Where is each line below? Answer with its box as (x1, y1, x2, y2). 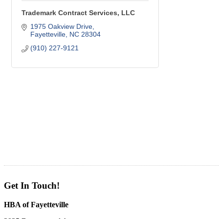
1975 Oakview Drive (30, 22, 92, 31)
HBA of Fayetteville (4, 200, 68, 209)
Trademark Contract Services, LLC (22, 9, 135, 17)
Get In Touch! (4, 180, 60, 191)
